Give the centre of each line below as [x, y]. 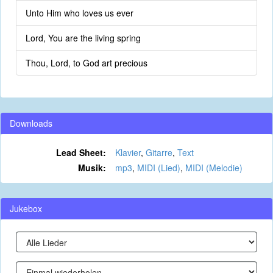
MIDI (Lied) [158, 168]
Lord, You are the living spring [83, 38]
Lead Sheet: [81, 152]
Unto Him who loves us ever [80, 13]
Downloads [31, 123]
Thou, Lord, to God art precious [87, 63]
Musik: [92, 168]
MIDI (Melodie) [214, 168]
